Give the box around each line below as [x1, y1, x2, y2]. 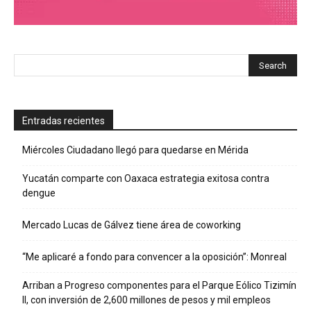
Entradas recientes [22, 115, 105, 126]
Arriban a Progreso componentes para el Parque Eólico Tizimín [22, 279, 296, 291]
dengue [22, 187, 56, 199]
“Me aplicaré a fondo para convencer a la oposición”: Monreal [22, 251, 287, 262]
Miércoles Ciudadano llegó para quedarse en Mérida [22, 144, 249, 155]
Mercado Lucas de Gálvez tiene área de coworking [22, 219, 241, 230]
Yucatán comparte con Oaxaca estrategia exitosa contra [22, 172, 269, 184]
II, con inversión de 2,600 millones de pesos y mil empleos [22, 294, 271, 305]
